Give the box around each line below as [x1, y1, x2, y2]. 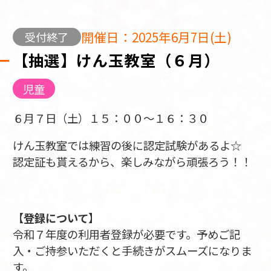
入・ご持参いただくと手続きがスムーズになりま [12, 243, 252, 259]
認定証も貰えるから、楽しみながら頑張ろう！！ [12, 154, 252, 170]
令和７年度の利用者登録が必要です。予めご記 [12, 226, 240, 243]
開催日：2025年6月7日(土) [81, 27, 232, 46]
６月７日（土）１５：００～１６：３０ [12, 109, 209, 126]
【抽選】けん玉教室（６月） [12, 49, 220, 71]
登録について [23, 210, 88, 226]
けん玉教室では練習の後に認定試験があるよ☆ [12, 137, 241, 154]
